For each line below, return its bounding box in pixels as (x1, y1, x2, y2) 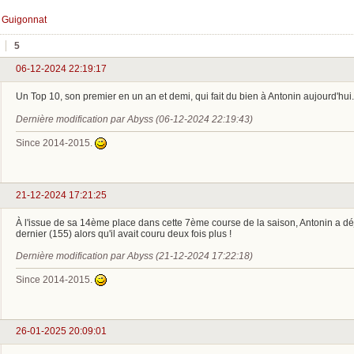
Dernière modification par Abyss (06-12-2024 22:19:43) (16, 114, 253, 126)
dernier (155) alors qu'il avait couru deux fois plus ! (16, 228, 232, 239)
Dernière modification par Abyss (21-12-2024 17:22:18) (16, 250, 253, 262)
